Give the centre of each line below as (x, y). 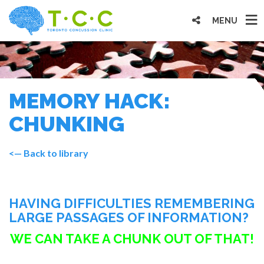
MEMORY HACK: (90, 100)
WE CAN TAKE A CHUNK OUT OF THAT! (132, 238)
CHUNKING (67, 123)
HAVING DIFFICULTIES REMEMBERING (132, 203)
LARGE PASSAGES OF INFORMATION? (129, 217)
